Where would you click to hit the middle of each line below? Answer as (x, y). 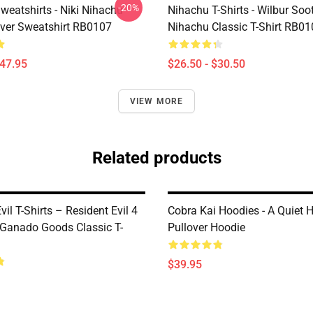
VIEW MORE (156, 101)
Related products (156, 158)
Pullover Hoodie (206, 227)
